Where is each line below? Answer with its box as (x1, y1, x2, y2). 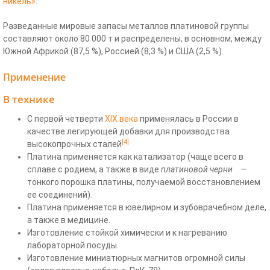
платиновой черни (161, 164, 233, 174)
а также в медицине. (27, 215, 110, 225)
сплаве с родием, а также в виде (27, 164, 161, 174)
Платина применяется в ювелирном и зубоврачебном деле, (27, 202, 266, 212)
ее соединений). (27, 189, 92, 199)
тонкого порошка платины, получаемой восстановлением (27, 177, 260, 187)
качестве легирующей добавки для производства (27, 126, 230, 136)
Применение (3, 70, 66, 84)
